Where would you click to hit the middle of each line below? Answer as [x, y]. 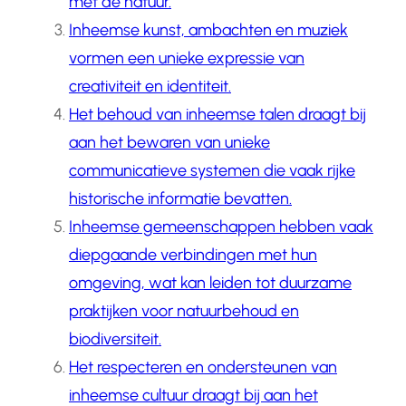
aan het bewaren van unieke [169, 143]
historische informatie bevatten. [180, 199]
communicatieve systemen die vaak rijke [212, 171]
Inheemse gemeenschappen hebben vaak [221, 227]
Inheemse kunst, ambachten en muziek [208, 30]
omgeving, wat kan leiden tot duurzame [210, 283]
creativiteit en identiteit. [150, 87]
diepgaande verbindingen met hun [193, 255]
